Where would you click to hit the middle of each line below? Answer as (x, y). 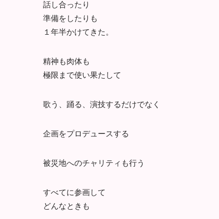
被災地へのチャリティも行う (94, 162)
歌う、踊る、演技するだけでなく (102, 104)
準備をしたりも (70, 18)
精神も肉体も (66, 61)
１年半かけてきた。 (78, 31)
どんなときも (66, 205)
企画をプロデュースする (86, 133)
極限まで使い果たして (82, 74)
